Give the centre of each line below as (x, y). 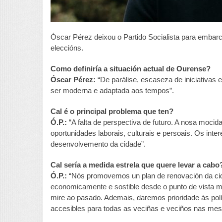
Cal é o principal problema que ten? (112, 111)
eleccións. (67, 48)
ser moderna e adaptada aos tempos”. (112, 90)
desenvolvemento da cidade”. (98, 144)
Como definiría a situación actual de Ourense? (131, 68)
